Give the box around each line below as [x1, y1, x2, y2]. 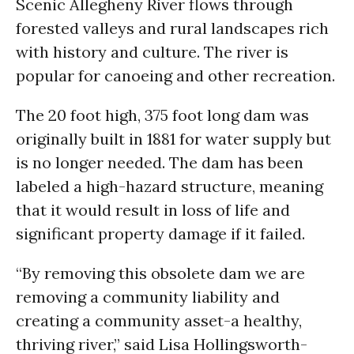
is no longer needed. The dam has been [16, 153, 303, 172]
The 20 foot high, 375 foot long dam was [16, 105, 309, 125]
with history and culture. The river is [16, 42, 288, 62]
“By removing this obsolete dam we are [16, 263, 305, 283]
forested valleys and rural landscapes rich [16, 18, 329, 38]
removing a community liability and [16, 287, 280, 307]
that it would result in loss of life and [16, 200, 290, 220]
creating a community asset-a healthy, [16, 311, 302, 330]
